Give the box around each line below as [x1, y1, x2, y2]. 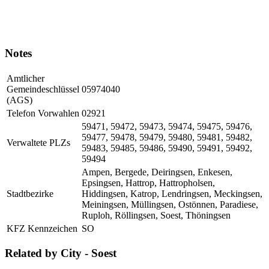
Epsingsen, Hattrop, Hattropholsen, [82, 177, 215, 188]
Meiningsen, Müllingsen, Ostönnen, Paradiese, [82, 199, 258, 210]
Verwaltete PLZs [7, 137, 70, 148]
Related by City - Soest [5, 247, 116, 260]
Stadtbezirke [7, 188, 53, 199]
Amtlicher [7, 73, 44, 83]
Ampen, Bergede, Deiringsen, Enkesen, [82, 166, 232, 177]
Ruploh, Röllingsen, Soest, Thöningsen [82, 210, 231, 220]
